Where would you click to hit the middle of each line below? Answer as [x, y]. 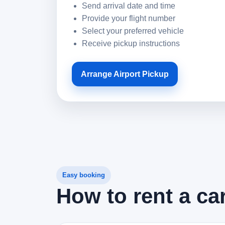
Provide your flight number [129, 18]
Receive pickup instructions [131, 43]
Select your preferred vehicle [133, 31]
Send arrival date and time [129, 6]
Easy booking [84, 175]
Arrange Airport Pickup [125, 74]
